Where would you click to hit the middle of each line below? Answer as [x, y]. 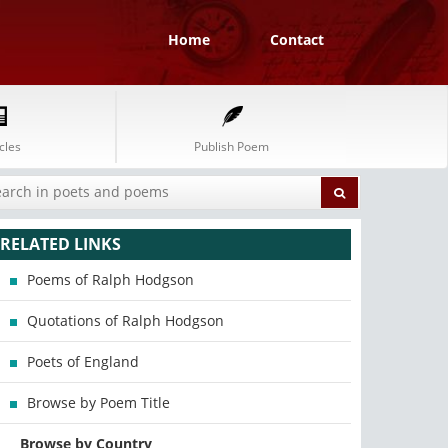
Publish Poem [231, 146]
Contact [297, 39]
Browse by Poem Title [99, 402]
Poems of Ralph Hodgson [111, 279]
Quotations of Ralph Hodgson [126, 320]
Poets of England [83, 361]
